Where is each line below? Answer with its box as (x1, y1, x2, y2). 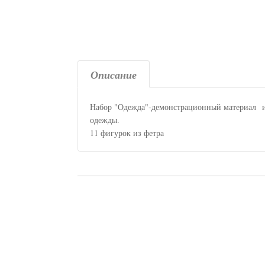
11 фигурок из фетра (90, 127, 164, 139)
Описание (91, 67, 137, 83)
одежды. (90, 114, 119, 126)
